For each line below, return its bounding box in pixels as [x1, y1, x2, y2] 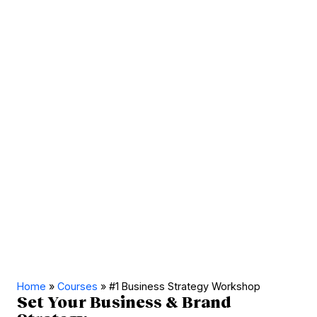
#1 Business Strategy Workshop [109, 279, 260, 292]
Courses [57, 279, 98, 292]
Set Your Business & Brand [17, 292, 231, 311]
